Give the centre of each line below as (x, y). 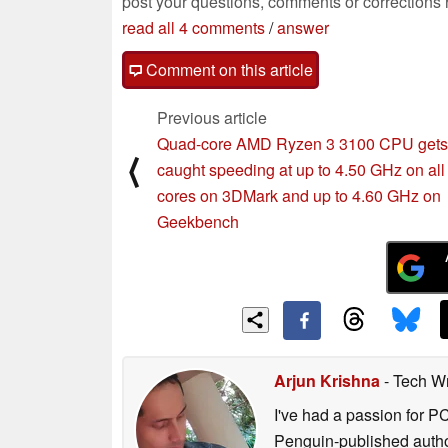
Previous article (212, 117)
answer (303, 27)
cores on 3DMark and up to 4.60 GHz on (299, 195)
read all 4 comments (193, 27)
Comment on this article (227, 69)
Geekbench (198, 221)
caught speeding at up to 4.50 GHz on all (301, 169)
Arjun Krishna (327, 380)
